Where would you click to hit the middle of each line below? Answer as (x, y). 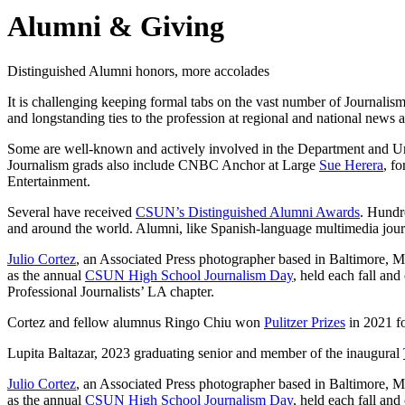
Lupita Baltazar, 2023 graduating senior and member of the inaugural (205, 353)
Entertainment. (49, 181)
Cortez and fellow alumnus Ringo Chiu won (136, 322)
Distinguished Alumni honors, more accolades (138, 71)
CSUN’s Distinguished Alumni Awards (248, 212)
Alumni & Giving (116, 27)
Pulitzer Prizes (305, 322)
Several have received (71, 212)
